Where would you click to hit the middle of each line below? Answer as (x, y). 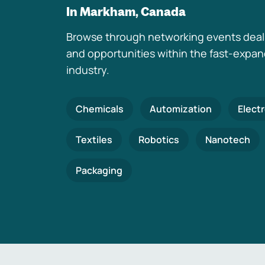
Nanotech (228, 140)
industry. (88, 70)
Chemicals (100, 109)
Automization (181, 109)
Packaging (99, 170)
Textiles (94, 140)
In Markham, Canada (126, 12)
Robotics (159, 140)
